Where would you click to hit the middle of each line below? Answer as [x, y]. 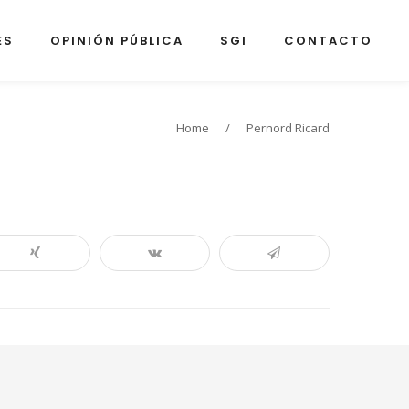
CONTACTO [328, 41]
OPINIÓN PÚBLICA [117, 41]
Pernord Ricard [288, 127]
